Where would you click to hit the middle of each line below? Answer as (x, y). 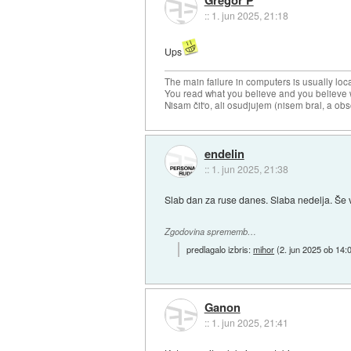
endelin (224, 154)
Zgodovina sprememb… (211, 232)
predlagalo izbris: (220, 250)
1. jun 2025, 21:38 (250, 169)
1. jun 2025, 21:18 (250, 15)
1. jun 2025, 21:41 (250, 322)
